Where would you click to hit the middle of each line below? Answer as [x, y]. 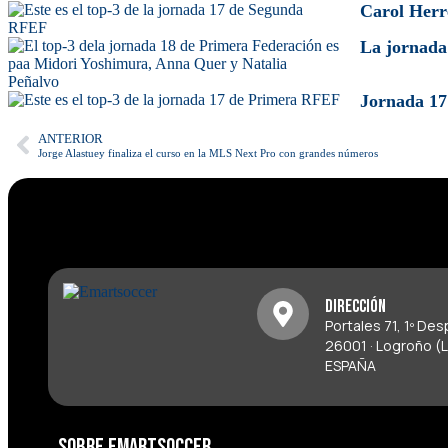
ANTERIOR [70, 138]
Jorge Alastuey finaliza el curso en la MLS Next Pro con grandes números [208, 152]
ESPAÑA [350, 365]
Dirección [355, 306]
